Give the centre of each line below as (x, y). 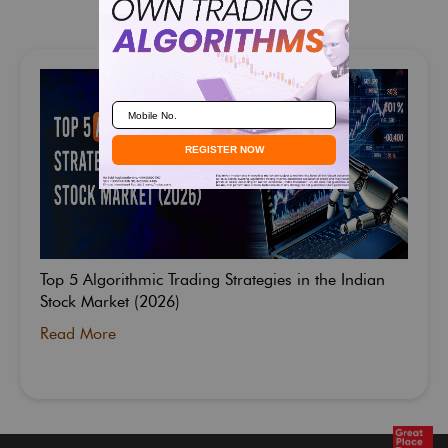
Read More (78, 333)
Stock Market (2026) (110, 301)
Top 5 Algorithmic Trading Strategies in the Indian (212, 279)
